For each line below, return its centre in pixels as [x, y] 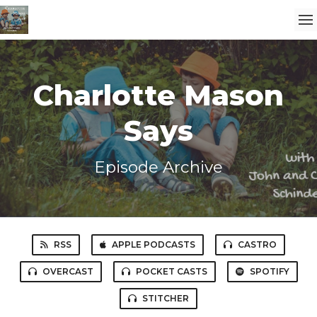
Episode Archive [158, 167]
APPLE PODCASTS [154, 245]
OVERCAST [68, 272]
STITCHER [166, 299]
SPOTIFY [269, 272]
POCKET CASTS [171, 272]
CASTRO [257, 245]
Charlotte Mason [158, 95]
